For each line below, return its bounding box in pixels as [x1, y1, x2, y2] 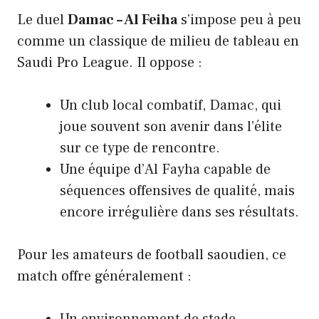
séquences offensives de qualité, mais [60, 181, 295, 200]
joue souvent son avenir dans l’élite [60, 117, 282, 136]
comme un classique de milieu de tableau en [17, 31, 299, 51]
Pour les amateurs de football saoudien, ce [17, 245, 286, 264]
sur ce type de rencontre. [60, 138, 220, 157]
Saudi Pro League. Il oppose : [17, 53, 202, 72]
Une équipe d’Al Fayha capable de [60, 159, 271, 179]
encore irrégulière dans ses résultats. [60, 202, 299, 221]
